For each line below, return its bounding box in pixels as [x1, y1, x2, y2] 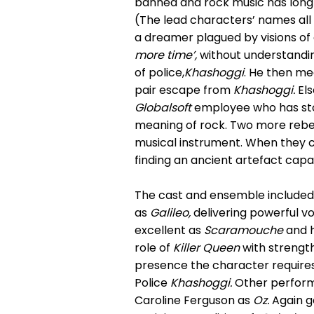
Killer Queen [173, 240, 240, 256]
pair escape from [135, 82, 233, 98]
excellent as [135, 222, 204, 238]
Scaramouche [204, 222, 283, 238]
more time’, [135, 47, 197, 63]
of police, [135, 64, 184, 81]
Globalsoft [135, 100, 191, 116]
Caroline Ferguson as [135, 292, 253, 308]
